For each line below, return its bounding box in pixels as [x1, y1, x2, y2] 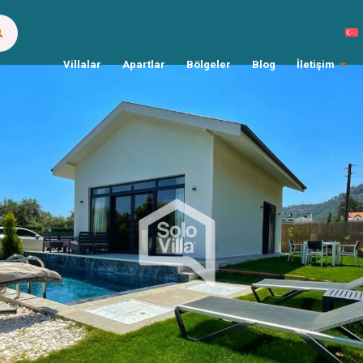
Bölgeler [186, 58, 231, 70]
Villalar [63, 58, 101, 70]
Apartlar [122, 58, 165, 70]
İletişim [297, 58, 335, 70]
